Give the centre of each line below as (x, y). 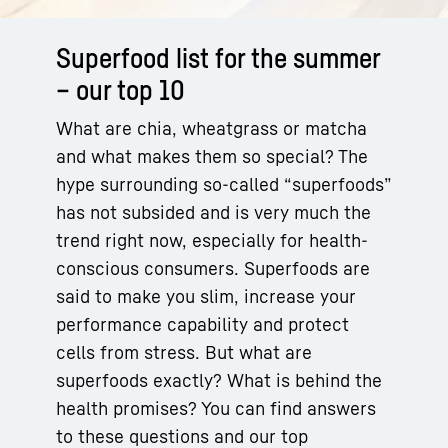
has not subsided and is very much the (213, 211)
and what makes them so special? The (212, 155)
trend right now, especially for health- (212, 239)
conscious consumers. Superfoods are (213, 267)
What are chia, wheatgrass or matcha (211, 127)
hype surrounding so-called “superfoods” (223, 183)
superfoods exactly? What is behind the (219, 379)
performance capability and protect (202, 323)
